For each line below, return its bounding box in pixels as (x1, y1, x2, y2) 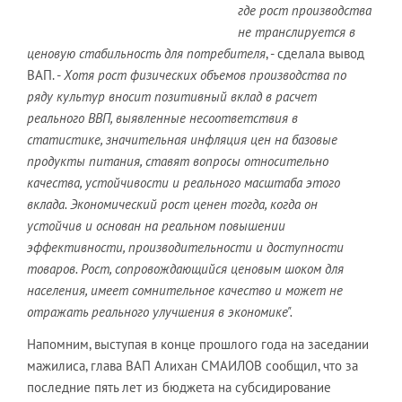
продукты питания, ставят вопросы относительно (27, 152, 328, 170)
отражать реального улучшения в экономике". (27, 302, 293, 320)
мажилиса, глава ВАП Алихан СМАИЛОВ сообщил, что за (27, 356, 358, 374)
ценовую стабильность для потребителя (27, 44, 266, 62)
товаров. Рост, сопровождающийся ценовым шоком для (27, 259, 344, 277)
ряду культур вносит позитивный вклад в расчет (27, 87, 317, 105)
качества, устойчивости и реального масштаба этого (27, 173, 340, 191)
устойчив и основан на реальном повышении (27, 216, 285, 234)
